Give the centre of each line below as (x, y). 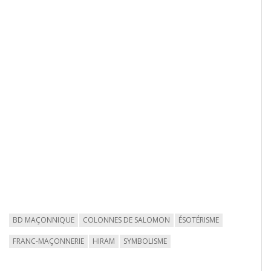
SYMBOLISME (145, 241)
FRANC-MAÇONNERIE (48, 241)
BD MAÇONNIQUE (44, 220)
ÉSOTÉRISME (199, 220)
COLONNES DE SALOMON (126, 220)
